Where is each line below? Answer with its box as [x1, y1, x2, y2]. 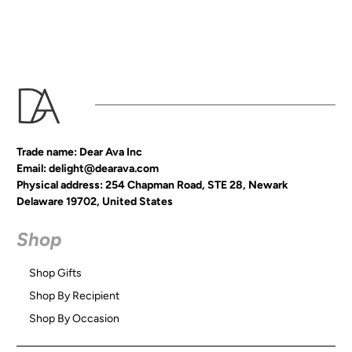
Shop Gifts [29, 266, 82, 280]
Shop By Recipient [29, 289, 120, 303]
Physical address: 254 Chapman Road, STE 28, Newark [16, 178, 289, 192]
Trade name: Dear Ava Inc [16, 145, 143, 159]
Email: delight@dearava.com [16, 162, 159, 176]
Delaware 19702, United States [16, 195, 174, 209]
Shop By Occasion [29, 312, 120, 326]
